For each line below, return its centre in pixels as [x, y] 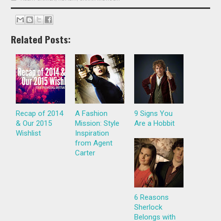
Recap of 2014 [40, 114]
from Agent [94, 143]
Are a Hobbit [155, 124]
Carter [85, 153]
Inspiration [92, 133]
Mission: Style [97, 124]
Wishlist [29, 133]
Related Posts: [41, 39]
